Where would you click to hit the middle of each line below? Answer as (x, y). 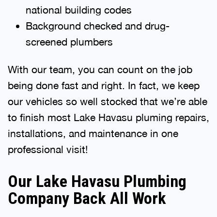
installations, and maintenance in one (93, 133)
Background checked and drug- (97, 25)
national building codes (78, 9)
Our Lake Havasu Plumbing (97, 181)
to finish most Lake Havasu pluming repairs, (108, 117)
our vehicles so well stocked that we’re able (108, 101)
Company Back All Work (87, 198)
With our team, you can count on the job (100, 69)
